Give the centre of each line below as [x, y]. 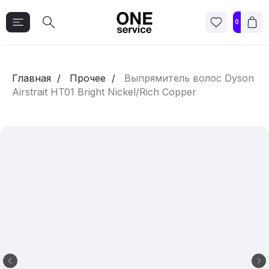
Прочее [88, 78]
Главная [32, 78]
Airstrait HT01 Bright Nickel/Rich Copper [104, 92]
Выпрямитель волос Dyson [189, 78]
